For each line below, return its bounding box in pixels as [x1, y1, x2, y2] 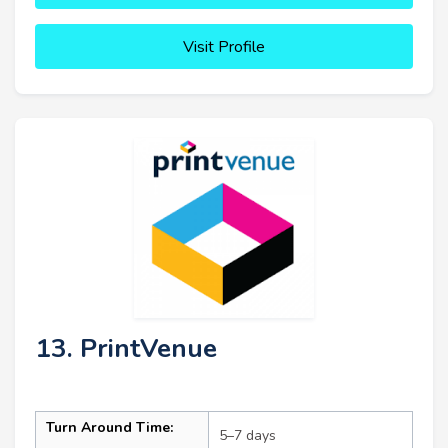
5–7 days [219, 426, 276, 446]
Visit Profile [183, 36, 265, 59]
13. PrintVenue [35, 331, 217, 367]
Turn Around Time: [46, 418, 173, 438]
